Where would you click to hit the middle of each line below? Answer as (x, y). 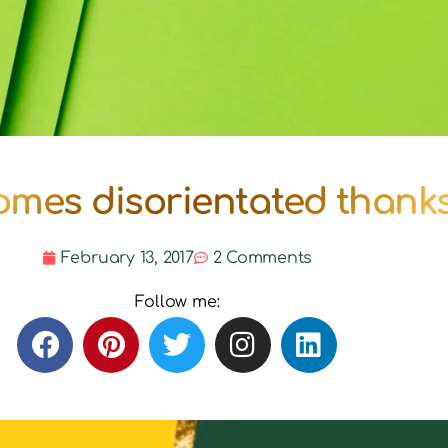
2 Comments (262, 258)
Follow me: (177, 302)
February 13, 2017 (127, 258)
